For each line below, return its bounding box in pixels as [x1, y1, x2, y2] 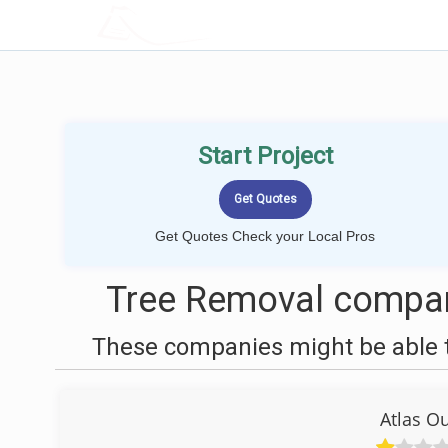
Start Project [197, 142, 333, 170]
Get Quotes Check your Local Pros [155, 228, 375, 244]
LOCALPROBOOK [147, 14, 279, 35]
